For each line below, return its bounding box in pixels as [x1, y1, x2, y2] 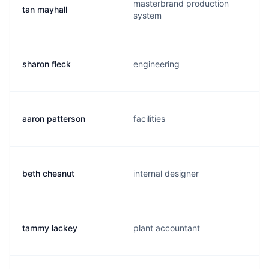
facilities [133, 113, 165, 124]
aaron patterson [22, 113, 85, 124]
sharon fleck [22, 59, 71, 69]
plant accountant [133, 223, 200, 233]
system [133, 10, 162, 20]
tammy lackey [22, 223, 77, 233]
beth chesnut [22, 168, 74, 178]
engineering [133, 59, 180, 69]
